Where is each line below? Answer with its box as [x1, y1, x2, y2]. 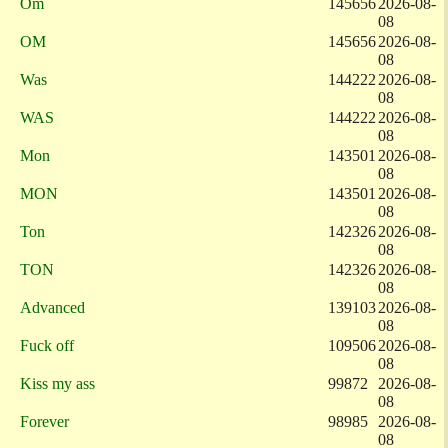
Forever [20, 413, 69, 430]
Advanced [20, 299, 85, 316]
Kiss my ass [20, 375, 95, 392]
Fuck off [20, 337, 74, 354]
